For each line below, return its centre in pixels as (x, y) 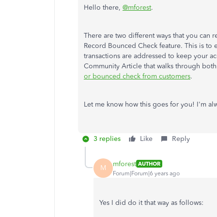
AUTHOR (149, 164)
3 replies (107, 139)
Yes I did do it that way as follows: (151, 203)
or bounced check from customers (137, 76)
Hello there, (103, 8)
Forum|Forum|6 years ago (146, 173)
